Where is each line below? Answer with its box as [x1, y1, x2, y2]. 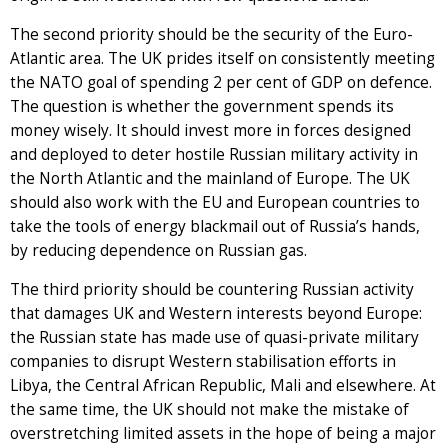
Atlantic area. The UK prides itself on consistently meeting [10, 47, 435, 69]
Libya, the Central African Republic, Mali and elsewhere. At [10, 374, 436, 396]
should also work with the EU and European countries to [10, 191, 420, 213]
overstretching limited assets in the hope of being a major [10, 422, 436, 444]
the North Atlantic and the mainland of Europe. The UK [10, 167, 410, 189]
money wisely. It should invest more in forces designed [10, 119, 411, 141]
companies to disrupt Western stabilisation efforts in [10, 350, 396, 372]
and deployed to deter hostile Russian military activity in [10, 143, 418, 165]
